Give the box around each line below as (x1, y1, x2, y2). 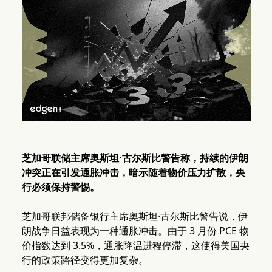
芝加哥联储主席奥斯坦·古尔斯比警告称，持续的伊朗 (21, 151, 248, 165)
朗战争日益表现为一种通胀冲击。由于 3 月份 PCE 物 (21, 224, 249, 238)
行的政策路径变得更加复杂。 (21, 253, 148, 267)
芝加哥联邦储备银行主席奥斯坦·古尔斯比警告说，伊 (21, 209, 248, 223)
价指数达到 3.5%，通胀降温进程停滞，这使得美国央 (21, 239, 250, 253)
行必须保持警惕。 (21, 180, 100, 194)
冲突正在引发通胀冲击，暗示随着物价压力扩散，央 (21, 166, 245, 180)
